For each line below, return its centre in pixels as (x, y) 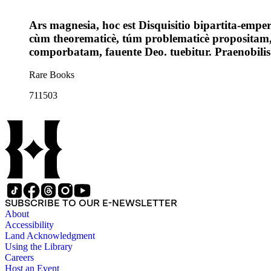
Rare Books (52, 75)
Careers (19, 258)
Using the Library (39, 247)
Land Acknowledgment (50, 236)
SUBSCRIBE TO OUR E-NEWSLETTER (91, 203)
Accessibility (29, 225)
